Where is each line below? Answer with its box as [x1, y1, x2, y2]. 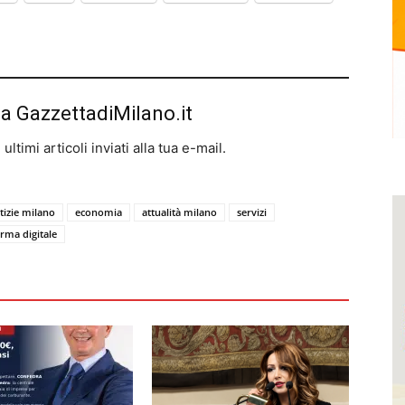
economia [75, 205, 122, 219]
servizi [237, 205, 267, 219]
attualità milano [142, 205, 217, 219]
